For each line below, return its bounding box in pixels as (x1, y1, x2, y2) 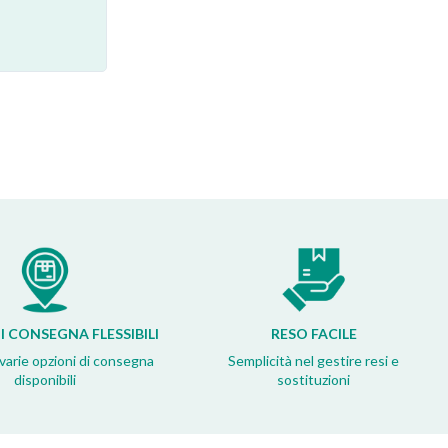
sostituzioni (277, 370, 351, 388)
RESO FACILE (270, 324, 357, 342)
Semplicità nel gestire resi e (228, 351, 400, 369)
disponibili (13, 370, 76, 388)
